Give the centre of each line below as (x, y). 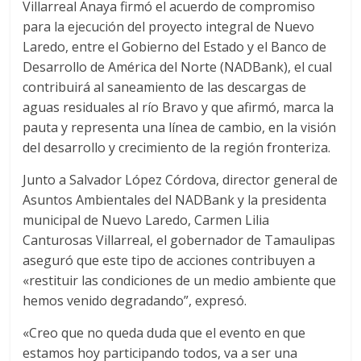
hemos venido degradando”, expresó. (135, 301)
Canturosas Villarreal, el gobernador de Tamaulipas (179, 241)
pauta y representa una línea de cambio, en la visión (180, 128)
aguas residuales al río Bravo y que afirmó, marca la (178, 108)
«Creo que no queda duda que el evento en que (164, 333)
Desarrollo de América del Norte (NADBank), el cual (178, 67)
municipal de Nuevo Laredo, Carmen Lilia (146, 220)
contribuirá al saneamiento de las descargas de (165, 87)
